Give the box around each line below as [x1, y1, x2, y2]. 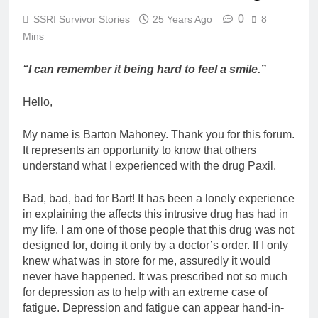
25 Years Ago [153, 13, 212, 25]
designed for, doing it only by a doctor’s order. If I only [23, 238, 288, 251]
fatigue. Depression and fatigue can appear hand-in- [23, 301, 284, 314]
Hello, [23, 95, 53, 108]
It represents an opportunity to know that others [23, 143, 256, 156]
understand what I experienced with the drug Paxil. [23, 159, 276, 172]
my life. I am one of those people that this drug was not [23, 223, 294, 236]
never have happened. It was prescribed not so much [23, 270, 287, 283]
